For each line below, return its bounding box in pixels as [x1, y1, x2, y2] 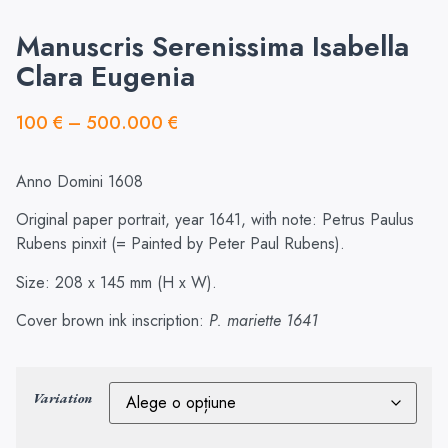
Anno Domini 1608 [16, 169, 143, 193]
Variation [33, 388, 92, 407]
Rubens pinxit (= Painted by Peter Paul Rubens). [16, 232, 345, 256]
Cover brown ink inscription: [16, 309, 209, 333]
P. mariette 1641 [209, 309, 318, 333]
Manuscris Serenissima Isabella [16, 26, 409, 68]
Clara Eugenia [16, 56, 195, 98]
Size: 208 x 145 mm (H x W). [16, 270, 217, 294]
